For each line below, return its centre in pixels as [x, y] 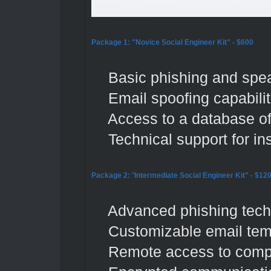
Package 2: [111, 175]
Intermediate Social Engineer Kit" [191, 175]
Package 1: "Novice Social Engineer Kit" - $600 [172, 42]
